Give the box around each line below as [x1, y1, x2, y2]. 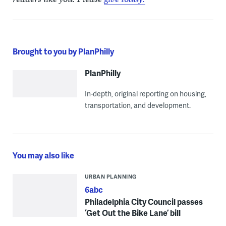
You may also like [12, 149, 74, 161]
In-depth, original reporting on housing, [84, 89, 206, 99]
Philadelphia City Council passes [84, 196, 203, 208]
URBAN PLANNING [84, 173, 137, 181]
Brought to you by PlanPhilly [12, 45, 114, 58]
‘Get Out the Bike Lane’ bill [84, 207, 181, 219]
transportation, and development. [84, 100, 191, 110]
